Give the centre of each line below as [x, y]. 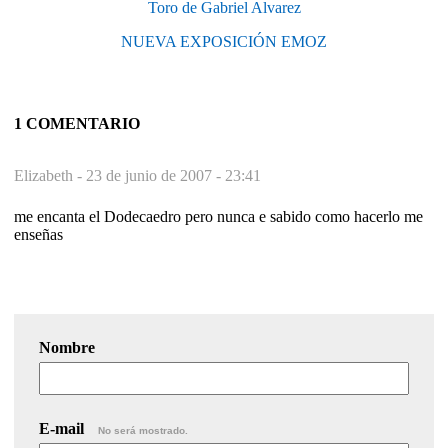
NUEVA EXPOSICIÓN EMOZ [224, 42]
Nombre [67, 348]
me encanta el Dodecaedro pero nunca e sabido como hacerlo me [218, 217]
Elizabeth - [50, 176]
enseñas [38, 235]
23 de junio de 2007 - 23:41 [173, 176]
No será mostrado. [143, 431]
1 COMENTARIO [77, 124]
